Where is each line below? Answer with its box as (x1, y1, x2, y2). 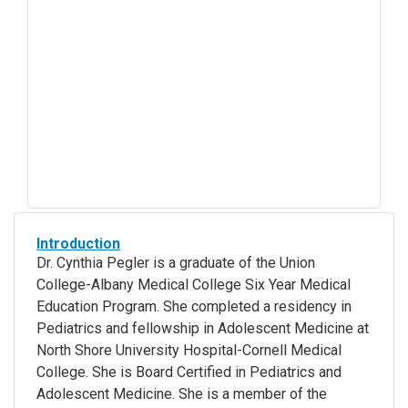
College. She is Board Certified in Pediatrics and (36, 362, 342, 381)
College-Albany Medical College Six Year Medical (36, 275, 351, 293)
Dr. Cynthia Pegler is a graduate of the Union (36, 253, 315, 271)
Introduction (36, 234, 120, 252)
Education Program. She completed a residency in (36, 297, 352, 315)
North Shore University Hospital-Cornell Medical (36, 341, 342, 359)
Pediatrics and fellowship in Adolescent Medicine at (36, 319, 369, 337)
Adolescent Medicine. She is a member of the (36, 384, 327, 403)
